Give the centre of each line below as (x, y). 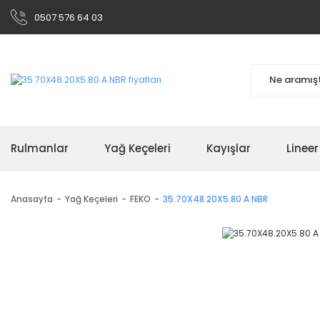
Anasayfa (32, 199)
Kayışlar (229, 148)
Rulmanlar (40, 148)
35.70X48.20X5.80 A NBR (215, 199)
